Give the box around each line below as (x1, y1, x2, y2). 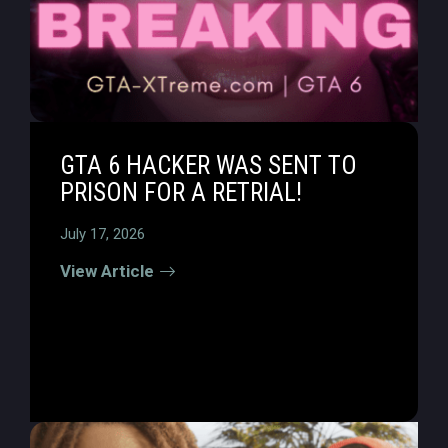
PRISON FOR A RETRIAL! (60, 178, 302, 207)
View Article (60, 261, 154, 281)
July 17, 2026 (60, 225, 145, 243)
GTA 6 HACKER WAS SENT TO (60, 151, 357, 180)
